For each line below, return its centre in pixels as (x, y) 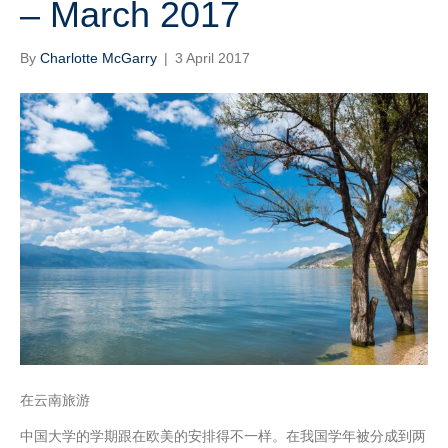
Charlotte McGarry (98, 58)
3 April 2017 (212, 58)
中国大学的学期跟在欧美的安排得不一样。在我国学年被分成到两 (223, 435)
